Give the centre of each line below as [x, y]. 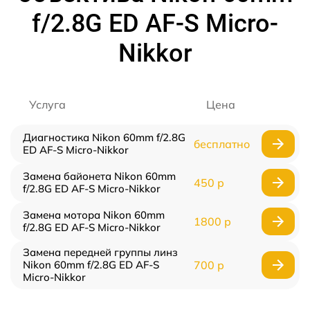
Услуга [47, 104]
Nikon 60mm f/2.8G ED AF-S [91, 265]
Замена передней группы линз [100, 252]
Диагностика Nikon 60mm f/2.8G [104, 137]
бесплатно [221, 144]
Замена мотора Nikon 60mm [94, 215]
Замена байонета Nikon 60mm [99, 176]
